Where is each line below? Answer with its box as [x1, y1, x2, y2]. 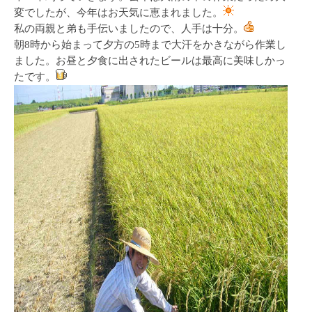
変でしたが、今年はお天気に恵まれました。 [14, 6, 223, 18]
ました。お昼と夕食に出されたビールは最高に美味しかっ [14, 54, 286, 66]
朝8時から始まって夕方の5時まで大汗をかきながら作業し [14, 38, 286, 50]
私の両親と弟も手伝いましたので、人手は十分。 [14, 22, 244, 34]
